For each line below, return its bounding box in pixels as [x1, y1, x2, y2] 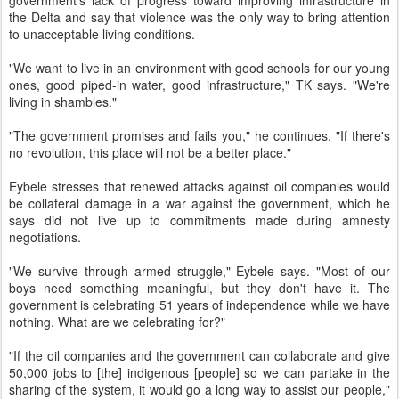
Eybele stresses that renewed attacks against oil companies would [9, 177, 390, 196]
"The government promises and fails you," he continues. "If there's [9, 126, 390, 145]
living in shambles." [9, 93, 117, 111]
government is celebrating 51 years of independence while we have [9, 296, 390, 314]
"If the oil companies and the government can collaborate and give [9, 346, 390, 365]
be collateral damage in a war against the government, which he [9, 194, 390, 213]
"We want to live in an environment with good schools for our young [9, 59, 390, 77]
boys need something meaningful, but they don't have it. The [9, 279, 390, 297]
